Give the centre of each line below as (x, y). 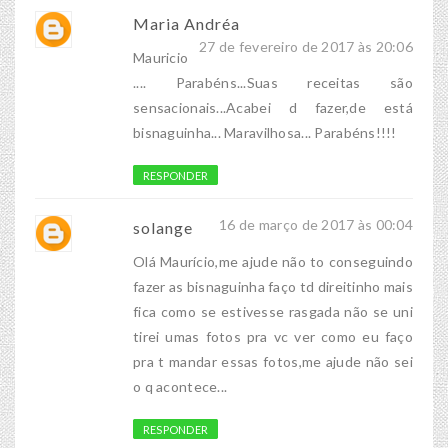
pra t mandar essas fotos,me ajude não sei (273, 362)
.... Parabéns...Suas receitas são (273, 83)
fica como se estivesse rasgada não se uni (273, 312)
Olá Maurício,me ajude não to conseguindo (273, 262)
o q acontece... (180, 387)
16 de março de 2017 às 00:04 (316, 225)
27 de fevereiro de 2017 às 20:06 (306, 47)
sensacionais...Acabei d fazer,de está (273, 108)
